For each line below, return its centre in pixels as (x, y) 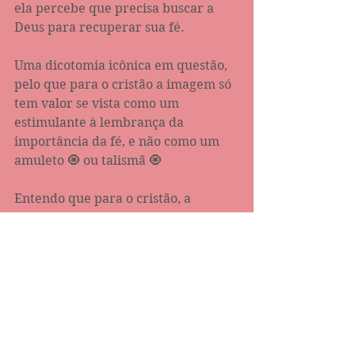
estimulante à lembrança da (101, 122)
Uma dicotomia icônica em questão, (122, 65)
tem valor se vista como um (98, 103)
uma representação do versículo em (124, 236)
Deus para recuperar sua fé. (101, 27)
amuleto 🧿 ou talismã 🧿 (88, 160)
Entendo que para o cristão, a (104, 198)
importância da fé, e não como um (118, 141)
